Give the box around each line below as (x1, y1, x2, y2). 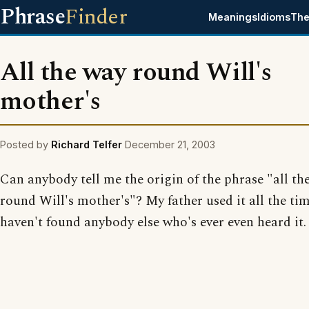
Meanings (208, 11, 258, 23)
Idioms (257, 11, 291, 23)
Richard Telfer (51, 139, 122, 150)
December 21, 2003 (125, 139, 215, 150)
